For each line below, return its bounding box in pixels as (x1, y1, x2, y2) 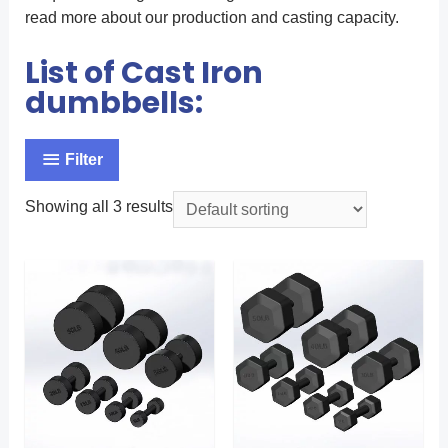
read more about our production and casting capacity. (24, 8, 399, 26)
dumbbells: (24, 81, 203, 124)
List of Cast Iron (24, 51, 263, 94)
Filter (64, 151, 103, 169)
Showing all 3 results (24, 197, 173, 215)
